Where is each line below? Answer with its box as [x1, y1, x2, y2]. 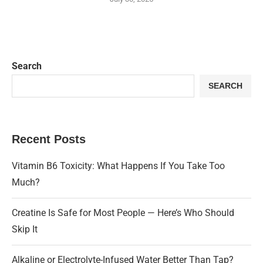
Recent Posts [12, 132, 86, 146]
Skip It [12, 223, 38, 235]
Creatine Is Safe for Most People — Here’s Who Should [12, 207, 234, 218]
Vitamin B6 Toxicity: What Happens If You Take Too [12, 160, 225, 171]
